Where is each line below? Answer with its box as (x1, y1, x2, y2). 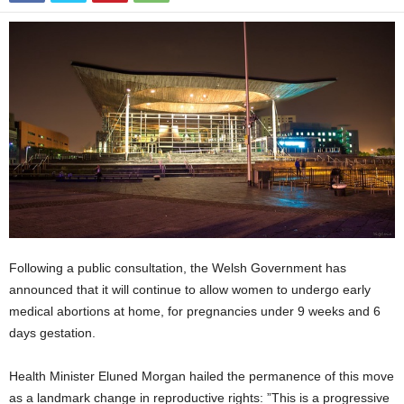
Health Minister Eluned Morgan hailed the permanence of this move (9, 369, 394, 384)
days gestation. (9, 326, 96, 341)
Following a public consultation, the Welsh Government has (9, 261, 346, 276)
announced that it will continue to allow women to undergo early (9, 282, 371, 298)
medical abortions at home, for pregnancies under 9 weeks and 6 (9, 304, 381, 319)
